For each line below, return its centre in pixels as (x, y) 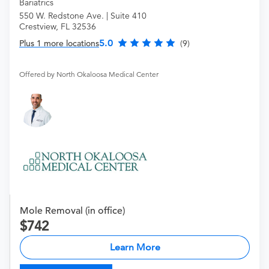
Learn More (135, 247)
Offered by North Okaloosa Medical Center (89, 74)
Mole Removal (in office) (72, 211)
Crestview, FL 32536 (58, 27)
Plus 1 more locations (59, 44)
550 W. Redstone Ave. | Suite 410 (83, 16)
